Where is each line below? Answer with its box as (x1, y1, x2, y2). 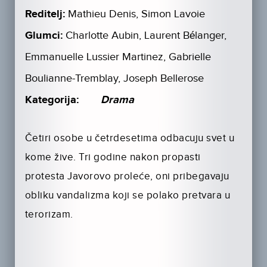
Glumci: (24, 29, 63, 43)
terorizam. (24, 209, 73, 221)
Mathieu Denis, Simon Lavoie (67, 8, 205, 21)
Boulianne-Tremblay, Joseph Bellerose (24, 72, 204, 85)
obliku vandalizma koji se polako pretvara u (24, 190, 231, 202)
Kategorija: (24, 94, 79, 107)
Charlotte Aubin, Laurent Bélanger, (65, 29, 226, 42)
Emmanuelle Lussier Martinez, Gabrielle (24, 51, 211, 64)
